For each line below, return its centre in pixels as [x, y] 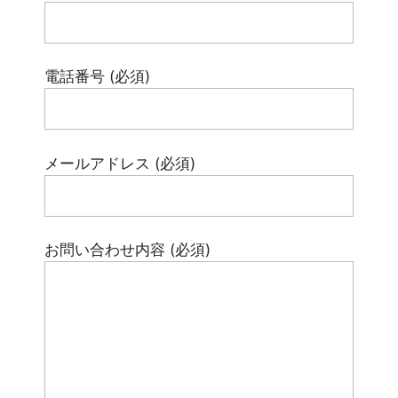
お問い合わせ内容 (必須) [127, 250]
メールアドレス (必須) [120, 163]
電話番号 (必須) [97, 77]
